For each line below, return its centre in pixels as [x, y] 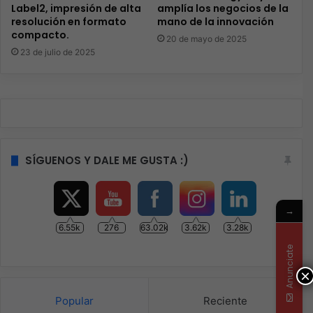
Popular [74, 301]
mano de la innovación [215, 22]
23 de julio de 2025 [58, 52]
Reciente [225, 301]
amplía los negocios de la [223, 9]
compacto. [40, 35]
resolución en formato [69, 22]
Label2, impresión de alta [76, 9]
